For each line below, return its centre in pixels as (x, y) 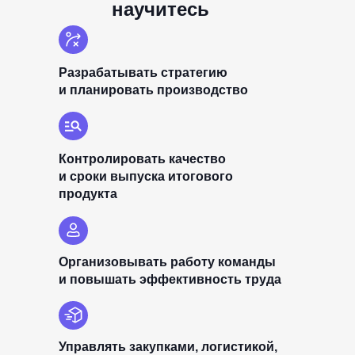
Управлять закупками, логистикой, (168, 347)
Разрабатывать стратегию (143, 73)
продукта (88, 194)
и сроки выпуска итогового (146, 176)
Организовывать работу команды (167, 262)
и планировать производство (153, 90)
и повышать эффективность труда (170, 279)
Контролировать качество (142, 159)
